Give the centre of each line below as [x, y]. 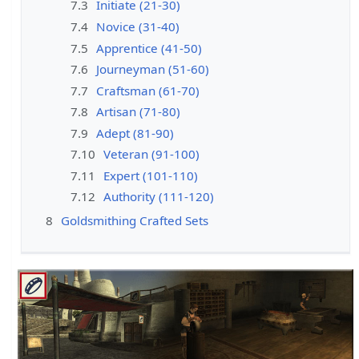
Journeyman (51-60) [152, 69]
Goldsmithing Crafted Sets [135, 220]
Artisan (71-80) [138, 112]
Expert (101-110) [150, 175]
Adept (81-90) [135, 133]
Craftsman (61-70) [147, 90]
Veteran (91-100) [151, 154]
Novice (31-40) [137, 26]
